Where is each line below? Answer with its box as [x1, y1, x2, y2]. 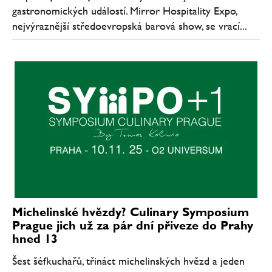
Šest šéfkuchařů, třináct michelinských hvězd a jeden [12, 254, 245, 267]
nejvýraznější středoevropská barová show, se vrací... [12, 19, 247, 32]
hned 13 [12, 231, 58, 246]
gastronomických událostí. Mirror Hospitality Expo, [12, 4, 237, 17]
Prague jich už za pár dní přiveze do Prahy [12, 218, 253, 233]
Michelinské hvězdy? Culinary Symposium [12, 205, 249, 220]
